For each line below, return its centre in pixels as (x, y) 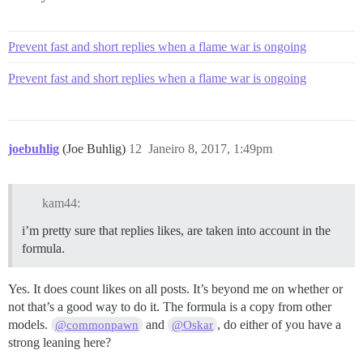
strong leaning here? (60, 342)
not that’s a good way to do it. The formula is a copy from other (170, 306)
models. (30, 324)
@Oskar (193, 325)
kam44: (61, 203)
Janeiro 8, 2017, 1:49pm (210, 148)
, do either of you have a (280, 324)
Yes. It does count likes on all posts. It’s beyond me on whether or (175, 288)
